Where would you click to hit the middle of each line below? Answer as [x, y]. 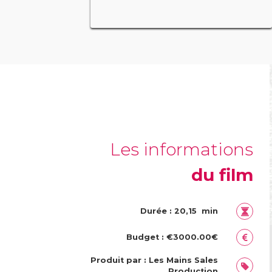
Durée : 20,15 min [179, 211]
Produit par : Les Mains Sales [155, 260]
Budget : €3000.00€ [172, 237]
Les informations [182, 149]
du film [223, 175]
